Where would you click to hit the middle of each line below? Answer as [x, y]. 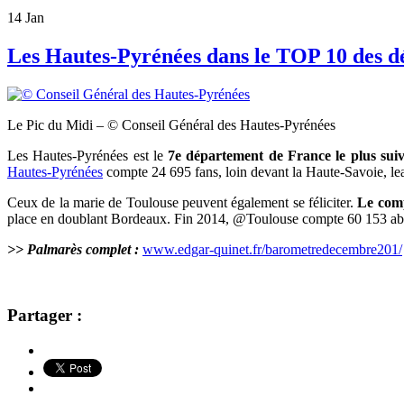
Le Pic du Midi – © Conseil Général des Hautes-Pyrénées [171, 125]
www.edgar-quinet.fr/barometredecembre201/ [272, 250]
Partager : [45, 315]
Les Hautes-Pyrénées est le [88, 156]
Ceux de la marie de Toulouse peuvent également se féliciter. [183, 203]
